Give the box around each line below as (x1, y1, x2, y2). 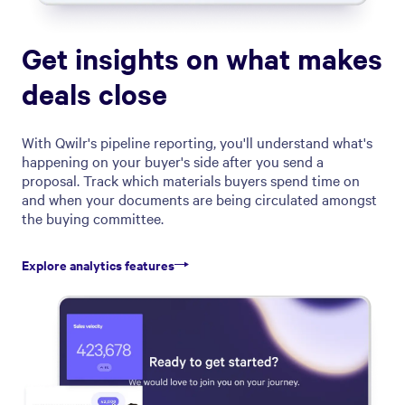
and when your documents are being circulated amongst (22, 188, 377, 209)
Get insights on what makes (22, 39, 382, 77)
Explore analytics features (22, 254, 174, 274)
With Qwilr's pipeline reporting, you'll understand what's (22, 131, 372, 152)
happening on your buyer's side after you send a (22, 150, 324, 171)
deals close (22, 74, 167, 112)
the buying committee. (22, 207, 164, 228)
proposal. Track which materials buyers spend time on (22, 169, 360, 190)
